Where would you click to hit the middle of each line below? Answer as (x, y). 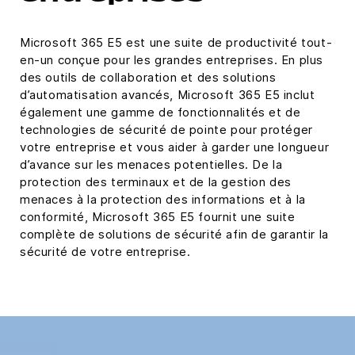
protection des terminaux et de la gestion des (156, 182)
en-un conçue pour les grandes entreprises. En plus (172, 60)
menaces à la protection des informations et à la (163, 199)
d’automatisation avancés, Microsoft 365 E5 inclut (168, 95)
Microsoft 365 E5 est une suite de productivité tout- (176, 42)
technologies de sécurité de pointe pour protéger (166, 130)
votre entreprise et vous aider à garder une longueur (175, 147)
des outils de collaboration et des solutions (148, 77)
